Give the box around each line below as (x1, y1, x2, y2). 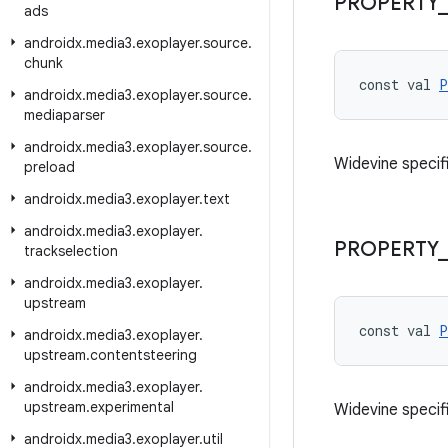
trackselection (24, 242, 118, 260)
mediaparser (24, 106, 105, 124)
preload (24, 158, 75, 176)
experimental (90, 398, 174, 416)
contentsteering (90, 346, 197, 364)
